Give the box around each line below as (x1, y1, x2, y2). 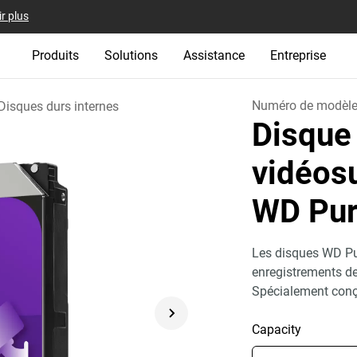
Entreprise (269, 48, 326, 63)
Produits (31, 48, 79, 63)
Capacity (252, 322, 302, 337)
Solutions (104, 48, 158, 63)
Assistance (182, 48, 245, 63)
